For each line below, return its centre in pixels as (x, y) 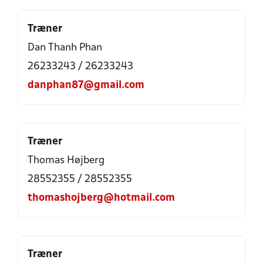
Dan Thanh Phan (65, 48)
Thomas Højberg (66, 161)
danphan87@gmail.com (86, 85)
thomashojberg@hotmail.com (101, 198)
